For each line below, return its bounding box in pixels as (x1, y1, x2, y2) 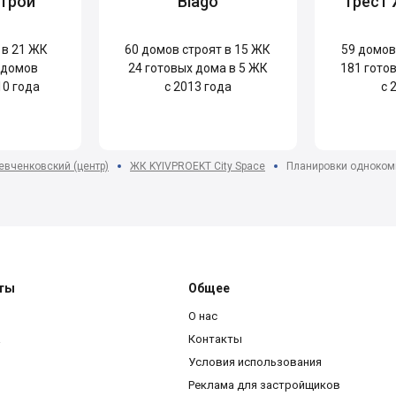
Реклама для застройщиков (188, 377, 340, 392)
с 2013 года (164, 79, 232, 94)
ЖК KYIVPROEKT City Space (130, 159, 265, 172)
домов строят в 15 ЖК (139, 42, 271, 57)
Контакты (188, 331, 242, 346)
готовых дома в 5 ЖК (141, 60, 268, 75)
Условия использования (188, 354, 322, 369)
